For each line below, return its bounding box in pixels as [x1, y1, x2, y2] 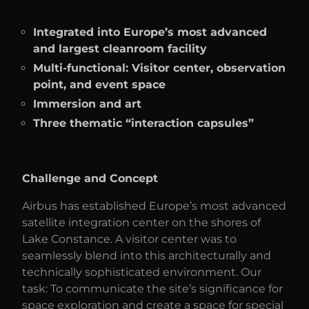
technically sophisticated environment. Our [22, 266, 261, 279]
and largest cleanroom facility [33, 42, 207, 55]
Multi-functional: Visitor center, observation [33, 61, 286, 74]
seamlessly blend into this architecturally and [22, 249, 271, 262]
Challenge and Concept [22, 172, 158, 185]
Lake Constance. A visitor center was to [22, 232, 237, 246]
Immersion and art [33, 97, 141, 110]
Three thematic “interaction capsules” [33, 117, 254, 130]
